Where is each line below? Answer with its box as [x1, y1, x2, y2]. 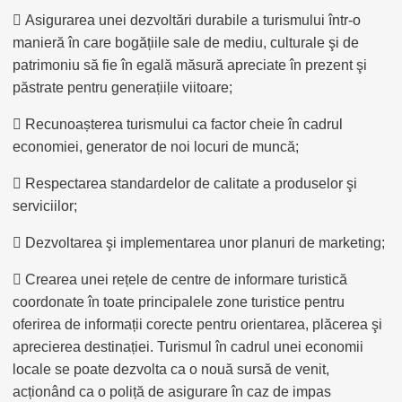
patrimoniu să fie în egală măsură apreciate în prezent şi [13, 57, 367, 73]
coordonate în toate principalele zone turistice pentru [13, 294, 345, 310]
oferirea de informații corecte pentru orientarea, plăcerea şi [13, 317, 382, 332]
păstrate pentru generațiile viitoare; [13, 80, 232, 95]
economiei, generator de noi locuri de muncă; [13, 139, 299, 154]
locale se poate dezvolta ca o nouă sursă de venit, [13, 362, 329, 377]
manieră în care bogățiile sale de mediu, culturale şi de [13, 35, 359, 50]
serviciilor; [13, 198, 77, 214]
